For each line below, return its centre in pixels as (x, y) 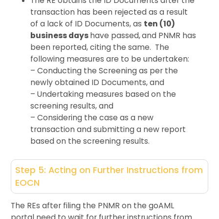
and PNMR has (169, 35)
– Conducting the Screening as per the (104, 70)
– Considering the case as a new (92, 117)
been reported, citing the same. (92, 47)
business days (60, 35)
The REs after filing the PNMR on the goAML (93, 206)
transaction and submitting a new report (108, 129)
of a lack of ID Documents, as (87, 23)
